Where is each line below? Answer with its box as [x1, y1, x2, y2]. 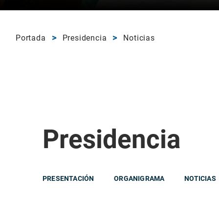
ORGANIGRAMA [114, 174, 165, 182]
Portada [16, 33, 46, 43]
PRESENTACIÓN [43, 174, 94, 182]
